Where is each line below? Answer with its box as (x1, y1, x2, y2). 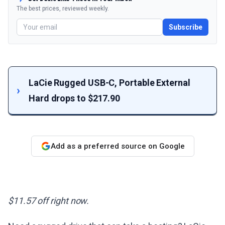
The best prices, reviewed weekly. (17, 5, 109, 12)
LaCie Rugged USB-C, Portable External (29, 77, 190, 88)
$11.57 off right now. (8, 195, 89, 206)
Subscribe (169, 23, 202, 31)
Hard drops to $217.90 (29, 93, 121, 103)
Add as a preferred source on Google (50, 141, 185, 151)
